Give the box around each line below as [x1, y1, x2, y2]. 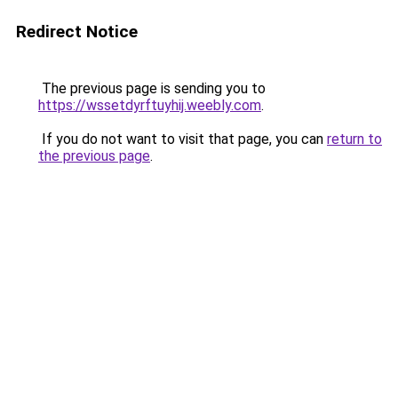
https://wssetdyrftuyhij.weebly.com [38, 97, 261, 114]
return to [327, 131, 382, 147]
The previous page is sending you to [38, 80, 266, 97]
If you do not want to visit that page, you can [38, 131, 327, 147]
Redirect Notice [16, 21, 138, 42]
